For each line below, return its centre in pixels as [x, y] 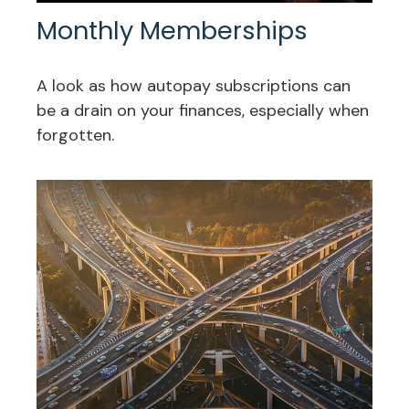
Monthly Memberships [172, 31]
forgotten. [75, 136]
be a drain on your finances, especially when [203, 111]
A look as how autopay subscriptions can [194, 86]
